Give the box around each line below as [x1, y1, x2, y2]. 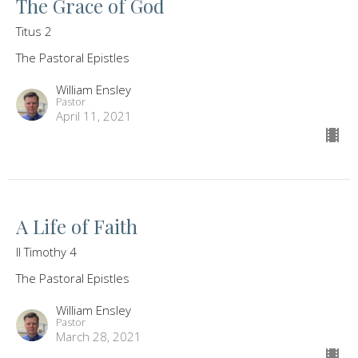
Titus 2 [16, 23, 52, 40]
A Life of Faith [16, 213, 137, 240]
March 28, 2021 [56, 328, 141, 345]
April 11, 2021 [56, 108, 132, 125]
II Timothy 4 [16, 244, 77, 261]
